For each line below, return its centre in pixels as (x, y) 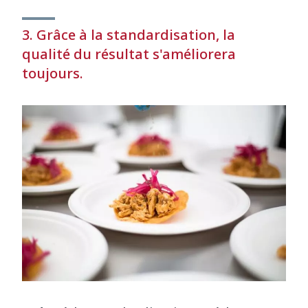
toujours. (53, 74)
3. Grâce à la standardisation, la (129, 35)
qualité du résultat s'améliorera (129, 54)
